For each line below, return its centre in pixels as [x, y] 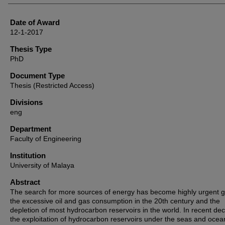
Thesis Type [31, 49]
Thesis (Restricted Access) [52, 85]
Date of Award [35, 22]
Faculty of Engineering [46, 139]
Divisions [26, 102]
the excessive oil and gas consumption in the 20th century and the [115, 201]
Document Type [37, 76]
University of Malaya [42, 165]
